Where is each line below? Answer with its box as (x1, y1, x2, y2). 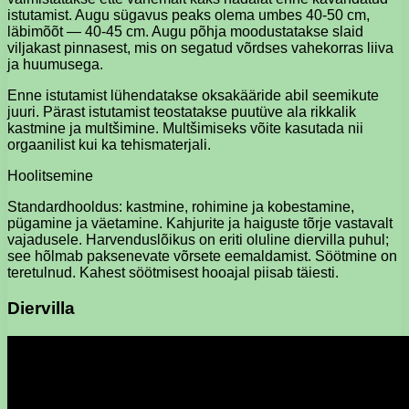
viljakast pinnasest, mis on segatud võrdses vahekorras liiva (7, 40, 393, 57)
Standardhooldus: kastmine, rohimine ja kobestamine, (7, 199, 354, 215)
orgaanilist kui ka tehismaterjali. (7, 137, 211, 153)
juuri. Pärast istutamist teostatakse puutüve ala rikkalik (7, 104, 356, 121)
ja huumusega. (7, 57, 103, 73)
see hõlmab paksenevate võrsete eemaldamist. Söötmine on (7, 248, 397, 265)
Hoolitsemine (7, 168, 93, 184)
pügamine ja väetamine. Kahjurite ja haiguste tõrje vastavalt (7, 215, 393, 232)
